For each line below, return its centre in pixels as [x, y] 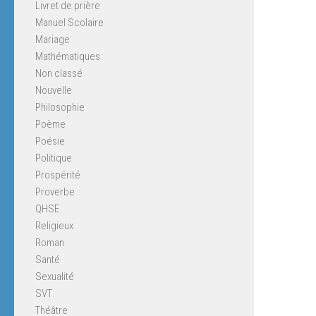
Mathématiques [68, 56]
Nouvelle [54, 90]
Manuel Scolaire [69, 22]
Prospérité [58, 175]
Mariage [53, 39]
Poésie [50, 141]
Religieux [54, 225]
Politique [54, 158]
